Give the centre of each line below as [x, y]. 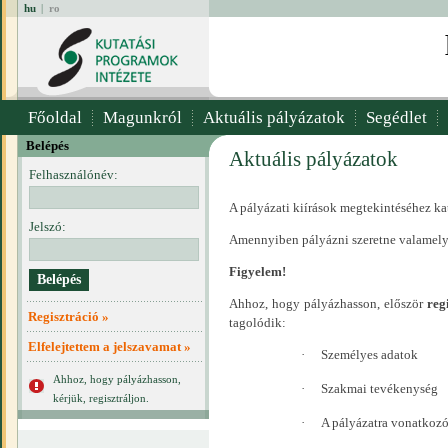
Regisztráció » [68, 316]
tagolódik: [257, 322]
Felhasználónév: [73, 174]
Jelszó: [47, 226]
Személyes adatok [369, 354]
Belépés [47, 145]
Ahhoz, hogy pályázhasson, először [328, 303]
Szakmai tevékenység [379, 388]
